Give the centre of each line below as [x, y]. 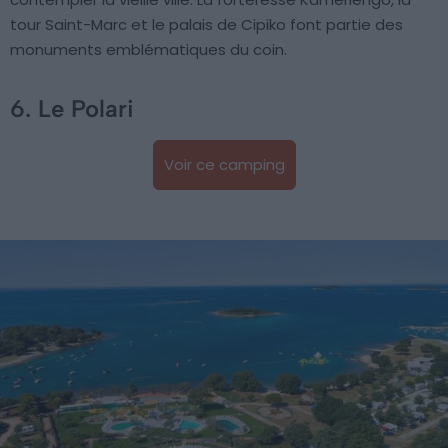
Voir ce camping [224, 164]
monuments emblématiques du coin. [148, 49]
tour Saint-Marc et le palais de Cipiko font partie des [206, 24]
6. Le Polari [72, 108]
